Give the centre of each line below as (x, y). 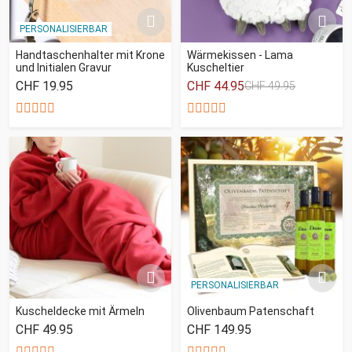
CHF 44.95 (216, 86)
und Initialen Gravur (64, 67)
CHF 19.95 (44, 86)
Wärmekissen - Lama (240, 55)
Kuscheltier (216, 67)
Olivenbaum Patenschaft (251, 311)
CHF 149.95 (219, 329)
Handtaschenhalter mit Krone (90, 55)
